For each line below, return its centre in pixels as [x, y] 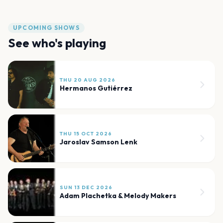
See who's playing [57, 43]
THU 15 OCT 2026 [86, 133]
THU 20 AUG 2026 [88, 80]
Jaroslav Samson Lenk [99, 142]
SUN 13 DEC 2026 [86, 187]
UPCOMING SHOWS [46, 27]
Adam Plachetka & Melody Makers [118, 195]
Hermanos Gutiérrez [96, 88]
